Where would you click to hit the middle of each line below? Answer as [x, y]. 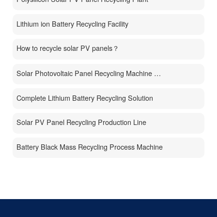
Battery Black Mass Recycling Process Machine [90, 146]
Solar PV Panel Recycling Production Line [82, 122]
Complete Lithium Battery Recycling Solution [85, 97]
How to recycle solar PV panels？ [68, 48]
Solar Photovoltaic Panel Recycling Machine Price [158, 73]
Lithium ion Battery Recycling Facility [73, 23]
